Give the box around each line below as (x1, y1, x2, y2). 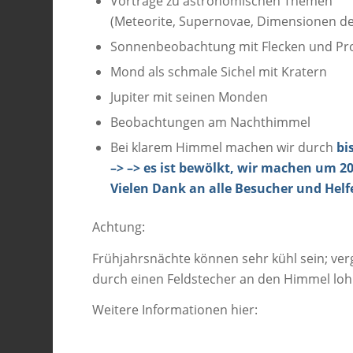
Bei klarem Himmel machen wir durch (110, 139, 337, 157)
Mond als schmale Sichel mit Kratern (110, 63, 328, 81)
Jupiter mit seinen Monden (110, 88, 269, 106)
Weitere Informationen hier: (92, 301, 258, 319)
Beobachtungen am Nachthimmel (110, 113, 311, 132)
